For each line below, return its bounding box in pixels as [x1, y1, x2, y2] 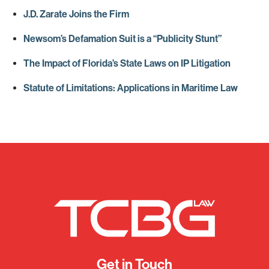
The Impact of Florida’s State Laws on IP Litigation [23, 58, 231, 70]
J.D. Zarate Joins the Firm [23, 8, 130, 20]
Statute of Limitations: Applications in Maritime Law [23, 82, 238, 94]
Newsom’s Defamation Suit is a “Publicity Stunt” [23, 33, 222, 45]
